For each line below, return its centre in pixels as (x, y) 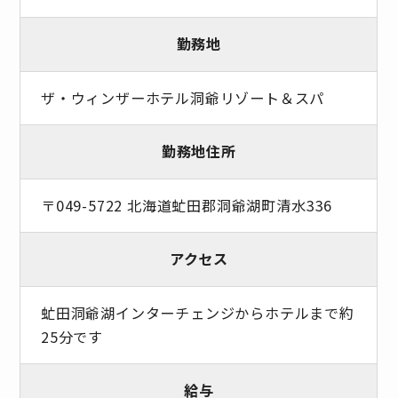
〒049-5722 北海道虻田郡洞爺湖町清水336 (187, 205)
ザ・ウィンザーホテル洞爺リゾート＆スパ (183, 97)
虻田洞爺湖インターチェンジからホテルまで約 (197, 312)
